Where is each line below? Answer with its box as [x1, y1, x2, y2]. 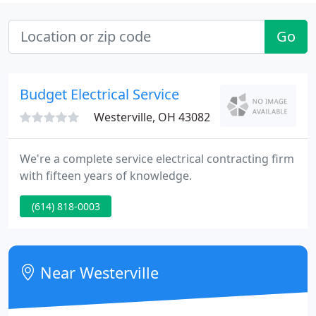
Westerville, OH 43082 [94, 109, 210, 125]
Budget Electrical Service [20, 85, 179, 104]
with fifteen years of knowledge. [20, 168, 192, 183]
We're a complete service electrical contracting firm [20, 151, 294, 166]
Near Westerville [36, 262, 159, 283]
